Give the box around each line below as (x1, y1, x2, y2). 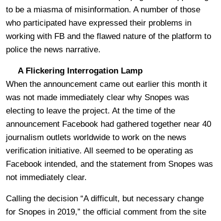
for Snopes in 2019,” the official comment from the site (6, 207, 206, 217)
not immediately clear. (6, 172, 87, 182)
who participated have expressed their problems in (6, 18, 191, 28)
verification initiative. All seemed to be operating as (6, 146, 193, 155)
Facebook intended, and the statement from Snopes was (6, 159, 213, 169)
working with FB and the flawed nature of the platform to (6, 31, 211, 41)
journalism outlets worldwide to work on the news (6, 132, 186, 142)
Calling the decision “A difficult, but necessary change (6, 193, 204, 203)
